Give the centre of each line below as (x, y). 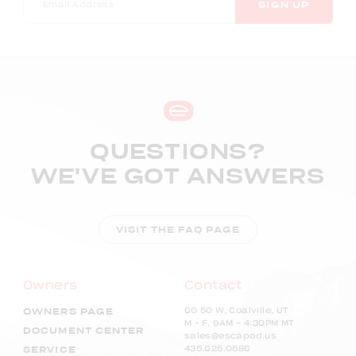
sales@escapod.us (230, 337)
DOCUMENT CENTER (84, 331)
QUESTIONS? (178, 153)
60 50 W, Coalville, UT (236, 311)
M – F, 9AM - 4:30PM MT (239, 324)
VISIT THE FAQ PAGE (178, 230)
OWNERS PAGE (69, 312)
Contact (213, 286)
